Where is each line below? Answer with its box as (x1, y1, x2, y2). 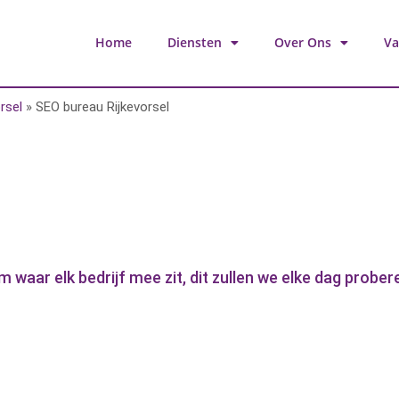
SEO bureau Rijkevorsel (36, 98, 169, 115)
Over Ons (273, 34, 331, 52)
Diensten (167, 34, 222, 52)
